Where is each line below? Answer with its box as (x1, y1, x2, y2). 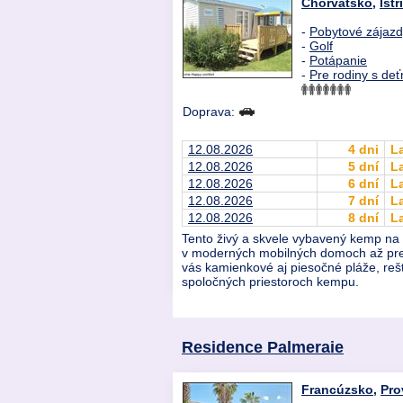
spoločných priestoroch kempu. (182, 274, 359, 290)
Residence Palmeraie (182, 337, 344, 357)
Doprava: (183, 104, 238, 120)
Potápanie (309, 53, 367, 68)
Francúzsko (301, 382, 373, 398)
